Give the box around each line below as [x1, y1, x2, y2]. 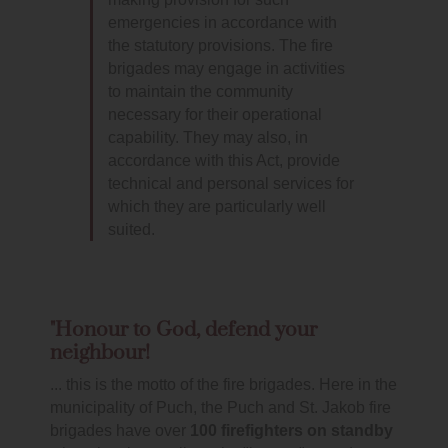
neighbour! [50, 340, 150, 367]
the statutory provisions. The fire [108, 36, 333, 56]
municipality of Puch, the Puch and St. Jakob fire [50, 398, 391, 418]
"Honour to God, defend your [50, 317, 317, 344]
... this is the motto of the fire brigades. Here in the [50, 375, 397, 395]
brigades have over [50, 421, 190, 441]
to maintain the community [108, 82, 293, 102]
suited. [108, 220, 155, 240]
